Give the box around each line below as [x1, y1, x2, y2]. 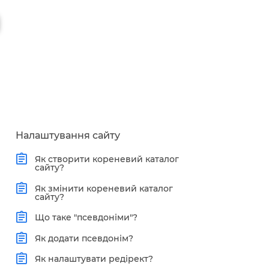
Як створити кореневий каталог [34, 154, 179, 165]
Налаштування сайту [16, 130, 120, 141]
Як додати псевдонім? [34, 232, 133, 244]
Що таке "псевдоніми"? [34, 212, 138, 223]
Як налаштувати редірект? [34, 253, 153, 265]
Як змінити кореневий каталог [34, 183, 173, 194]
